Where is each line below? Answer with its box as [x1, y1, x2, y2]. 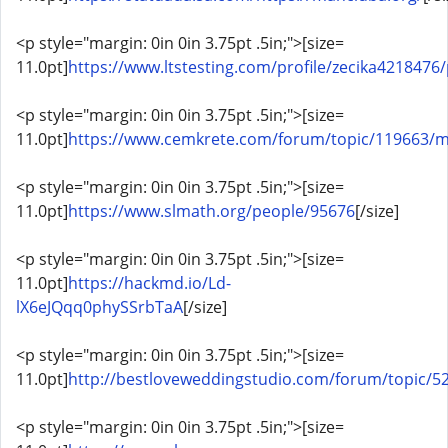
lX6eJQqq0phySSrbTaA [16, 296, 183, 318]
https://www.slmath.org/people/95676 [68, 200, 355, 222]
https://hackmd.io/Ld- [68, 272, 231, 294]
